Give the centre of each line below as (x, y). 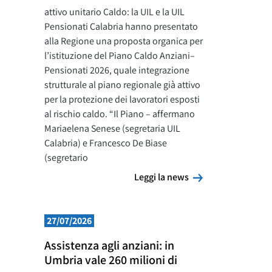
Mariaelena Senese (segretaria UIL (112, 128)
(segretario (66, 158)
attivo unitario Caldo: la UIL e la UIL (114, 12)
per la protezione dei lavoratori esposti (122, 99)
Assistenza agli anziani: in (109, 245)
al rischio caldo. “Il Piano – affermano (120, 114)
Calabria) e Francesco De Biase (106, 143)
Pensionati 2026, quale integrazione (117, 70)
